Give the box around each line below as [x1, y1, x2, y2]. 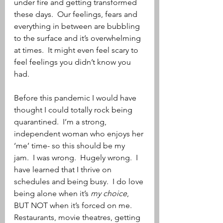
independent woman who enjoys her [14, 129, 145, 138]
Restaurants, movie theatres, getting [14, 213, 142, 222]
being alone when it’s [14, 189, 91, 198]
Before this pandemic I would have [14, 93, 138, 103]
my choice [91, 189, 127, 198]
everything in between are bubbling [14, 21, 142, 31]
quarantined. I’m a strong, [14, 117, 109, 126]
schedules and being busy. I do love [14, 177, 145, 186]
